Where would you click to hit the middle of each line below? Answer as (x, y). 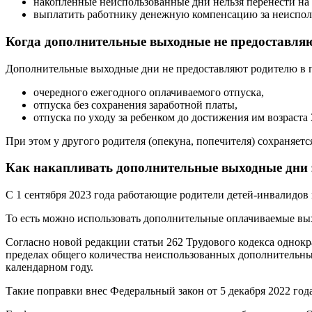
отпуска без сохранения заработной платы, (135, 104)
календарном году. (49, 267)
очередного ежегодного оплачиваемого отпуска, (149, 92)
